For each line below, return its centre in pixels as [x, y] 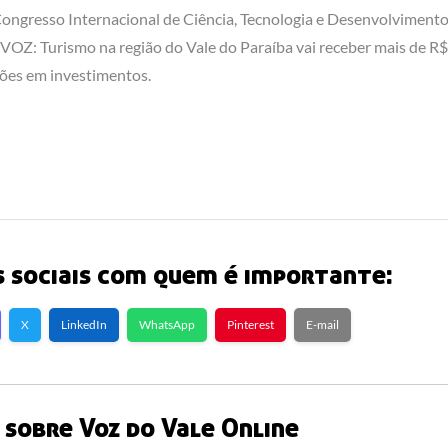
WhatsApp [166, 324]
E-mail [322, 324]
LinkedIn [83, 324]
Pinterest [250, 324]
